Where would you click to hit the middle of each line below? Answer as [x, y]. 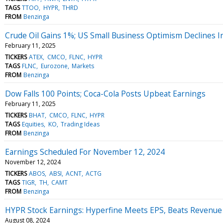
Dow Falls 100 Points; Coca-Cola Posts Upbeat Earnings [105, 93]
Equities [33, 124]
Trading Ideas [80, 124]
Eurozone [54, 66]
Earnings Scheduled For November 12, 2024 [85, 152]
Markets [83, 66]
